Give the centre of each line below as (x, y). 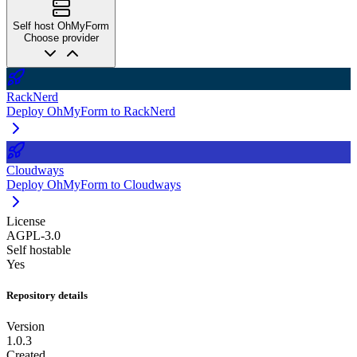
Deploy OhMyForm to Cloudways (94, 184)
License (26, 221)
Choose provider (61, 37)
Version (25, 327)
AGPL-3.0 (33, 235)
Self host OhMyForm (61, 25)
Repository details (47, 295)
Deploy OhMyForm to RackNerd (91, 111)
